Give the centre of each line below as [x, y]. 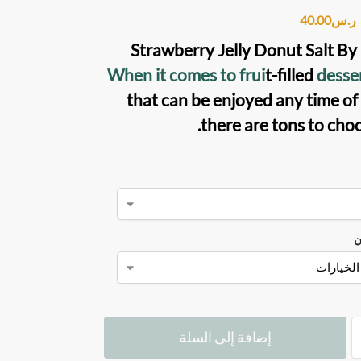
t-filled [290, 74]
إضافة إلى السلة [225, 337]
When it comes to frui [186, 74]
